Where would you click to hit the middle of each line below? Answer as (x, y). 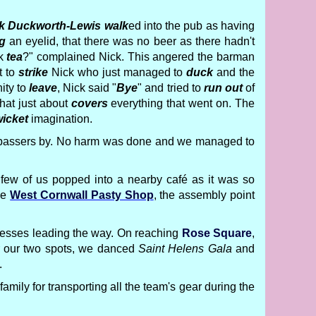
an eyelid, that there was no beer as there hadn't (130, 41)
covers (89, 103)
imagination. (60, 119)
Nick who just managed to (117, 72)
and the (234, 72)
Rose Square (217, 233)
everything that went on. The (181, 103)
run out (223, 88)
